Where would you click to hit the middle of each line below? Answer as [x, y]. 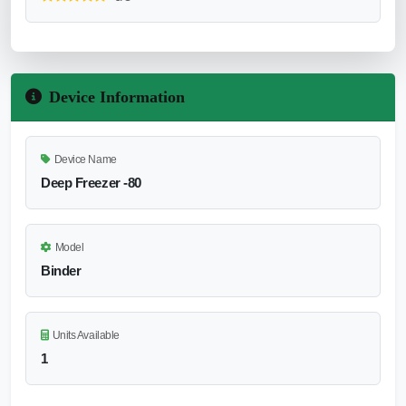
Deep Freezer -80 [91, 182]
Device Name [85, 159]
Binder [61, 270]
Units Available [86, 335]
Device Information [117, 97]
